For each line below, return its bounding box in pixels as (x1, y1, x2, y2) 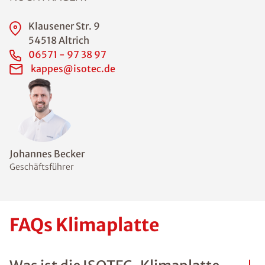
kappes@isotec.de (31, 63, 115, 75)
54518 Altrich (28, 34, 89, 47)
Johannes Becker (9, 148, 85, 160)
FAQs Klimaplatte (9, 214, 159, 237)
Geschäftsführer (9, 161, 74, 173)
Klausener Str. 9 (28, 20, 100, 33)
